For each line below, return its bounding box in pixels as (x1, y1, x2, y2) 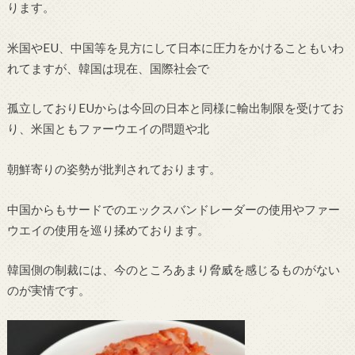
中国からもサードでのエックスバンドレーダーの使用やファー (6, 201, 340, 216)
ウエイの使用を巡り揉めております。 (6, 222, 209, 237)
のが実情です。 (6, 283, 90, 298)
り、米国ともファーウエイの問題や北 (6, 121, 209, 136)
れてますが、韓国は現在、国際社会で (6, 60, 209, 75)
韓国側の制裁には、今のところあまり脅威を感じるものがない (6, 262, 340, 277)
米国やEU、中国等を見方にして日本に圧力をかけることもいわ (6, 40, 344, 55)
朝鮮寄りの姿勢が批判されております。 (6, 161, 221, 176)
